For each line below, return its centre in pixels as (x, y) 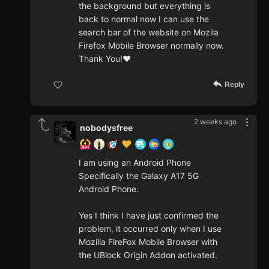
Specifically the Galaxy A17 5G (139, 176)
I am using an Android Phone (135, 163)
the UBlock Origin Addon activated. (148, 255)
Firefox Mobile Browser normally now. (151, 46)
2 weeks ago (215, 122)
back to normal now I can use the (144, 19)
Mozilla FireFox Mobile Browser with (148, 242)
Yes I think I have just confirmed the (149, 216)
